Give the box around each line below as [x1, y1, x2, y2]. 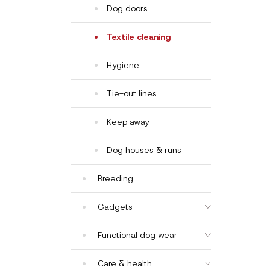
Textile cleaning [107, 31, 171, 42]
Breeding [98, 173, 133, 184]
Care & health [98, 258, 152, 269]
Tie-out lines [107, 88, 157, 99]
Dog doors [107, 3, 148, 14]
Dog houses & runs [107, 145, 181, 155]
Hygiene [107, 60, 139, 71]
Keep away [107, 116, 149, 127]
